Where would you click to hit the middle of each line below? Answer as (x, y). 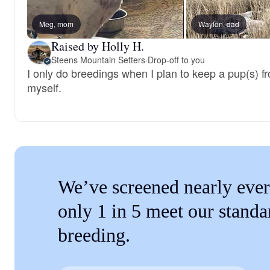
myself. (44, 87)
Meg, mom (56, 24)
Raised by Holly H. (98, 46)
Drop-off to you (176, 60)
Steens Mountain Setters (98, 60)
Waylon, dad (219, 24)
